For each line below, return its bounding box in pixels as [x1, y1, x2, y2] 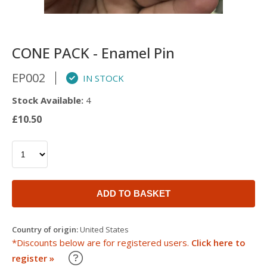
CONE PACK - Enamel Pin [12, 43, 175, 63]
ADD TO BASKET [97, 188, 170, 198]
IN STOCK [78, 72, 124, 84]
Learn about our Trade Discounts [82, 249, 218, 261]
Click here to [191, 237, 246, 249]
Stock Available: [12, 94, 83, 106]
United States [78, 224, 129, 235]
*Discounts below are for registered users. [12, 237, 191, 249]
